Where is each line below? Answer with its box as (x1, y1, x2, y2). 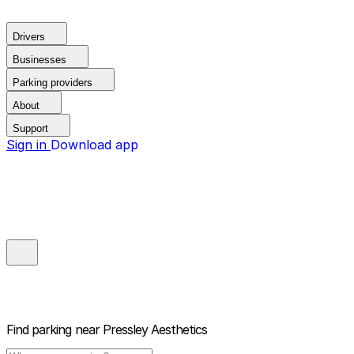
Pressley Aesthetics (102, 322, 208, 338)
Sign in (6, 137, 51, 153)
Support (13, 122, 48, 134)
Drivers (13, 31, 45, 43)
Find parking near (6, 322, 100, 338)
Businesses (13, 54, 66, 66)
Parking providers (13, 77, 92, 88)
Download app (51, 137, 138, 153)
